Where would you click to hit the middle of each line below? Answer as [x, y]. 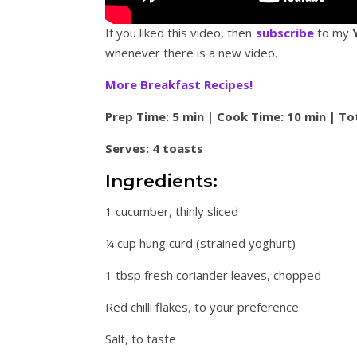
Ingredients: [161, 182]
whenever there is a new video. [191, 53]
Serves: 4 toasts [154, 149]
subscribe [284, 33]
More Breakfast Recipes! [179, 85]
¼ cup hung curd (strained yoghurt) [200, 243]
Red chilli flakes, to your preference [202, 307]
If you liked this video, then [180, 33]
